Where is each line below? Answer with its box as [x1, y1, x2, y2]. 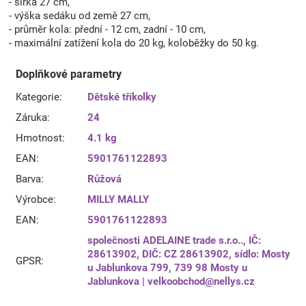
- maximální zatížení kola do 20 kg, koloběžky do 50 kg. [9, 36, 259, 49]
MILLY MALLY [87, 193, 149, 206]
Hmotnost [16, 131, 62, 144]
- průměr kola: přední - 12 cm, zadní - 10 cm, [9, 23, 206, 36]
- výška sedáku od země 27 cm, [9, 9, 150, 22]
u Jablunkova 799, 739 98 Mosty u [87, 261, 247, 274]
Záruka [16, 111, 47, 124]
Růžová [87, 172, 122, 185]
